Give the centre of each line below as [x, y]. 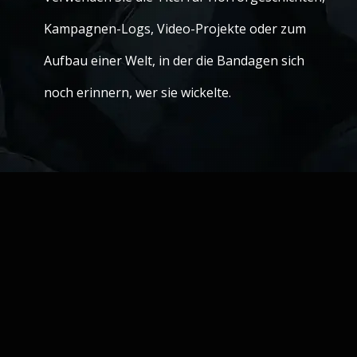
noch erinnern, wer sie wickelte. [137, 92]
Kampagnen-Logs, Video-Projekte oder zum [175, 29]
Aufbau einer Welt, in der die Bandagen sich [174, 61]
